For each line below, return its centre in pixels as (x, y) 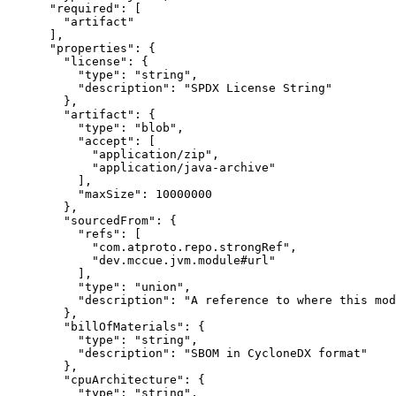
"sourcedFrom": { (92, 220)
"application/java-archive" (141, 167)
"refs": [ (74, 233)
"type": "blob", (95, 127)
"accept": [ (81, 141)
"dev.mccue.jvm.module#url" (141, 260)
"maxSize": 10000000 (110, 194)
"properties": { (81, 48)
